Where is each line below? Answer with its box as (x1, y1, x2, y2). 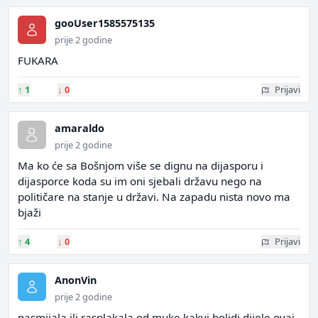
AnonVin (55, 273, 97, 287)
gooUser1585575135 (55, 16, 155, 30)
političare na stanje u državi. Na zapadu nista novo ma (18, 190, 290, 204)
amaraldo (55, 121, 104, 135)
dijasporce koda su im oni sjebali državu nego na (18, 174, 262, 188)
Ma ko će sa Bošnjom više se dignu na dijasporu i (18, 158, 263, 172)
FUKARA (18, 53, 58, 67)
